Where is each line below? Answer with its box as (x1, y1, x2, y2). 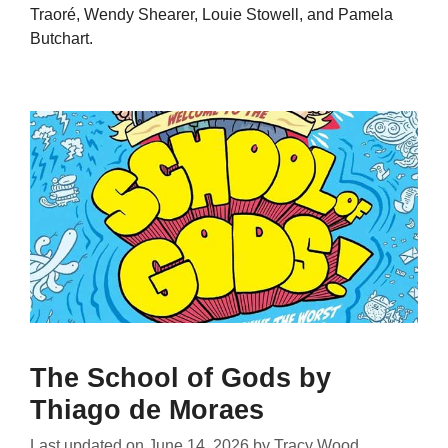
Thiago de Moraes (30, 394, 264, 425)
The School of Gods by (30, 362, 331, 393)
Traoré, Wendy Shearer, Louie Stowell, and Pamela (30, 5, 393, 23)
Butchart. (30, 29, 93, 47)
